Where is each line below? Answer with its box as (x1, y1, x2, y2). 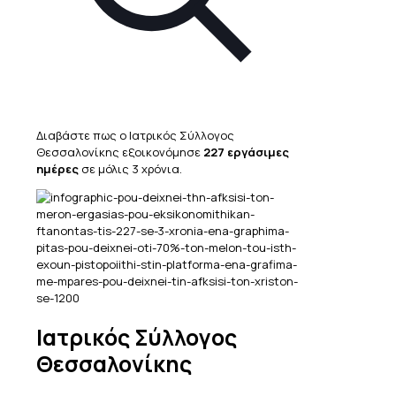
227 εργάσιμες (203, 143, 289, 160)
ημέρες (36, 160, 79, 177)
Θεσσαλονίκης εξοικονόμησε (36, 143, 203, 160)
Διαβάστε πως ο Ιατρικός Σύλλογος (36, 126, 234, 143)
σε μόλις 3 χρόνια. (79, 160, 182, 177)
